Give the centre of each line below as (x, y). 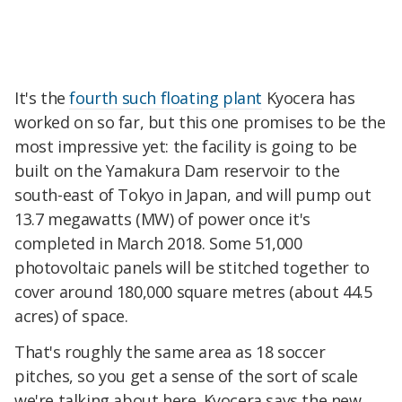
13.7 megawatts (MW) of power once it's (162, 219)
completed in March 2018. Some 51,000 (158, 244)
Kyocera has (309, 98)
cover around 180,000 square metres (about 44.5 (193, 292)
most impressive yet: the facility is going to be (186, 147)
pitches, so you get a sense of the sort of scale (186, 376)
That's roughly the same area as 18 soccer (170, 352)
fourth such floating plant (166, 98)
